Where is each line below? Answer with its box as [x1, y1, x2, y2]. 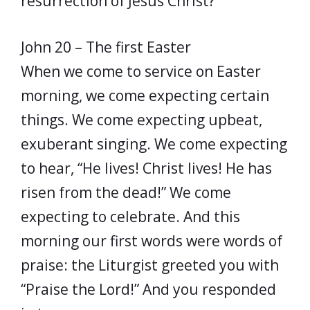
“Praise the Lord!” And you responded [21, 279, 276, 299]
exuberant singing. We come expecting [21, 134, 287, 154]
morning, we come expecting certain [21, 85, 269, 105]
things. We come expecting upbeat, [21, 109, 262, 129]
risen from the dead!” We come [21, 182, 231, 202]
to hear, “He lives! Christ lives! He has [21, 158, 272, 178]
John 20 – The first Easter [21, 37, 191, 57]
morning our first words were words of [21, 230, 282, 250]
